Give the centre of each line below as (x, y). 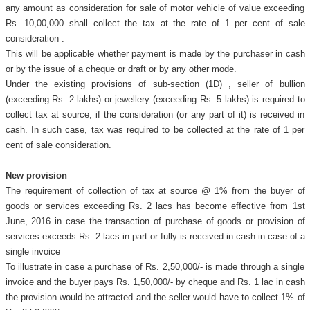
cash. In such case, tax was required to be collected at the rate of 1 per (155, 130)
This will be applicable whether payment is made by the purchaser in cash (155, 54)
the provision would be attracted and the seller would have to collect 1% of (155, 297)
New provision (36, 175)
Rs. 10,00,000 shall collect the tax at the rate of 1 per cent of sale (155, 23)
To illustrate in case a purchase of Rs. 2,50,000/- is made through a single (155, 267)
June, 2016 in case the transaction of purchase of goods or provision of (155, 221)
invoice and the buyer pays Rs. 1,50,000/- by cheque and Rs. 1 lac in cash (155, 282)
